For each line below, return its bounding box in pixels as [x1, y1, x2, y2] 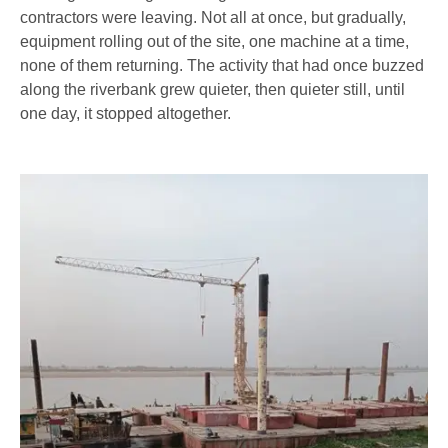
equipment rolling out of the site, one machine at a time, [20, 32, 409, 50]
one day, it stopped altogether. [20, 104, 231, 122]
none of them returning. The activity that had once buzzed [20, 56, 424, 74]
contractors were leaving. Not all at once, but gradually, [20, 8, 406, 26]
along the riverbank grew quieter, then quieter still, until [20, 80, 405, 98]
